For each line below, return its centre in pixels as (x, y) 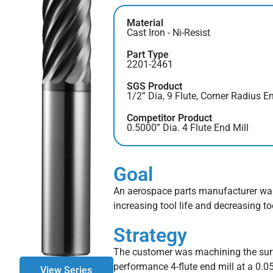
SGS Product (154, 86)
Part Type (147, 54)
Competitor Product (169, 118)
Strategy (150, 235)
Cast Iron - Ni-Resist (168, 32)
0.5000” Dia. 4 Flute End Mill (187, 127)
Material (145, 23)
